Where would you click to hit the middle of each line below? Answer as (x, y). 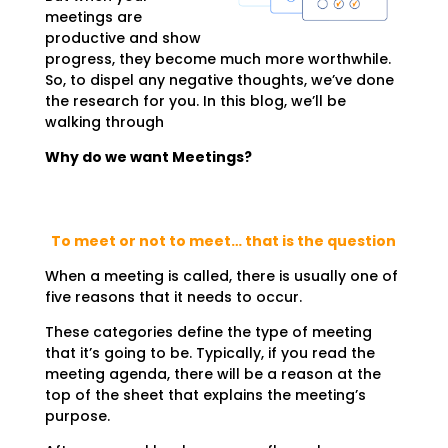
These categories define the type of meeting (208, 332)
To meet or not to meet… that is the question (224, 241)
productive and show (122, 38)
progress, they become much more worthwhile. (217, 59)
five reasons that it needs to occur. (173, 297)
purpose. (77, 416)
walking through (106, 122)
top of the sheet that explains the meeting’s (205, 395)
